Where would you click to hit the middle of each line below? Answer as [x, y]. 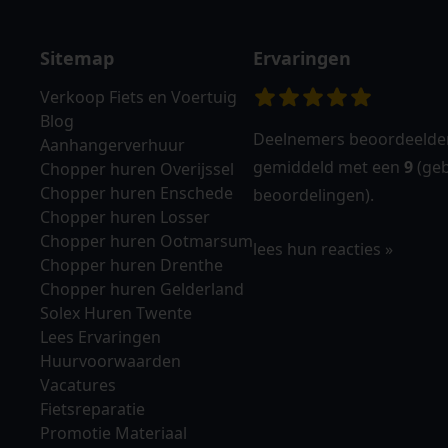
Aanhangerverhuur [112, 145]
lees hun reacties [317, 249]
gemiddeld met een [328, 167]
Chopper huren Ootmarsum [146, 241]
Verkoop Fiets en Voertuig [138, 97]
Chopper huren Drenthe [131, 265]
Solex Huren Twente [116, 313]
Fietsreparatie [92, 409]
